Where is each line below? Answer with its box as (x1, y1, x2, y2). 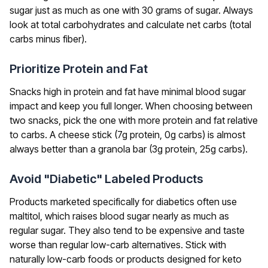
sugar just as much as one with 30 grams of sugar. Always (10, 4, 253, 17)
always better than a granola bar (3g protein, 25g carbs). (10, 143, 248, 156)
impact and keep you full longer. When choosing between (10, 100, 252, 112)
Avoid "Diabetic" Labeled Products (10, 172, 203, 187)
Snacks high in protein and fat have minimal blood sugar (10, 86, 246, 98)
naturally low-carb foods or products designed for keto (10, 253, 242, 266)
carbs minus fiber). (10, 33, 87, 45)
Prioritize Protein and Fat (10, 62, 148, 77)
